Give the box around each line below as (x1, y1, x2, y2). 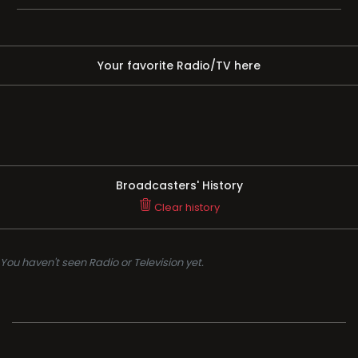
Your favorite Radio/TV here (97, 58, 261, 74)
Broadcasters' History (115, 177, 243, 193)
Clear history (151, 200, 220, 215)
